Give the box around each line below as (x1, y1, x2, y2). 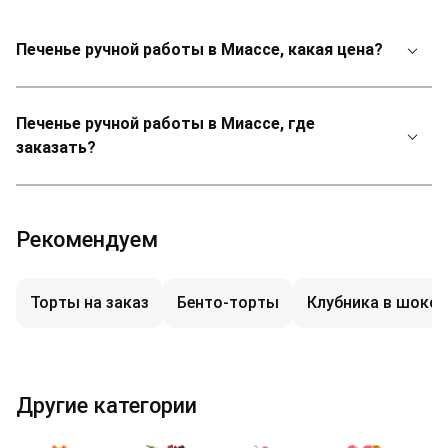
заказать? (16, 138, 96, 157)
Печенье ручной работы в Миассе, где (16, 114, 315, 133)
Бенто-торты (177, 293, 279, 312)
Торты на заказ (30, 293, 149, 312)
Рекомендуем (16, 227, 158, 252)
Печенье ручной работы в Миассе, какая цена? (16, 40, 383, 59)
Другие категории (16, 393, 197, 418)
